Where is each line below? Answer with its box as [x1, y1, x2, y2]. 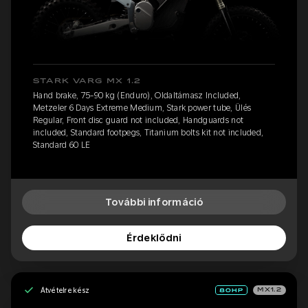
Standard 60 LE [33, 140, 91, 151]
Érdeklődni [126, 232, 181, 244]
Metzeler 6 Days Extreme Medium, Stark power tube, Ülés [33, 103, 252, 113]
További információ [104, 197, 203, 208]
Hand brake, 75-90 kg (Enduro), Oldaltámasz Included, [33, 91, 241, 101]
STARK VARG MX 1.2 [33, 78, 142, 85]
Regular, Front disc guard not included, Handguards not [33, 115, 244, 126]
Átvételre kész [40, 285, 89, 294]
